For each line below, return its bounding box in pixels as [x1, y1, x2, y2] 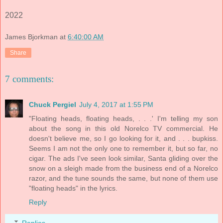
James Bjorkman [5, 32, 58, 41]
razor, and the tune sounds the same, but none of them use [29, 174, 218, 182]
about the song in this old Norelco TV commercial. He [29, 124, 218, 132]
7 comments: [5, 73, 54, 84]
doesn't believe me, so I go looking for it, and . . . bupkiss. [29, 134, 218, 142]
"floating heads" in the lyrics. [29, 184, 117, 192]
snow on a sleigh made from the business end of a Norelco [29, 164, 218, 172]
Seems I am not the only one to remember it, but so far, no [29, 144, 218, 152]
